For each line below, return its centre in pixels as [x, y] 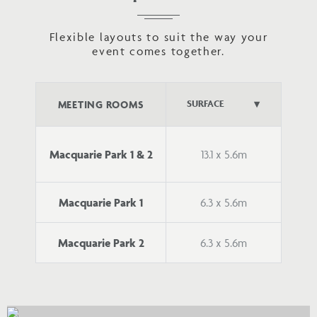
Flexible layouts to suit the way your [158, 37]
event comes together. [158, 51]
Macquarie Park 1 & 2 [101, 154]
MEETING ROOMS [101, 104]
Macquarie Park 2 [101, 242]
